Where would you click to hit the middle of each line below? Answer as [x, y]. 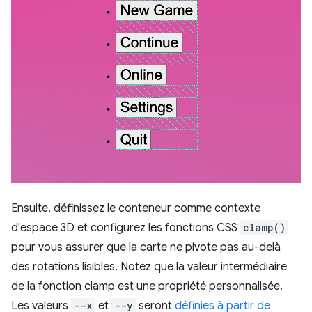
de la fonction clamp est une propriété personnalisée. [147, 287]
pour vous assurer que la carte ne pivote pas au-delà [146, 248]
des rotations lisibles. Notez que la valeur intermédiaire [149, 267]
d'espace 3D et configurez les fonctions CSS [126, 228]
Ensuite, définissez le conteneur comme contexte [136, 209]
